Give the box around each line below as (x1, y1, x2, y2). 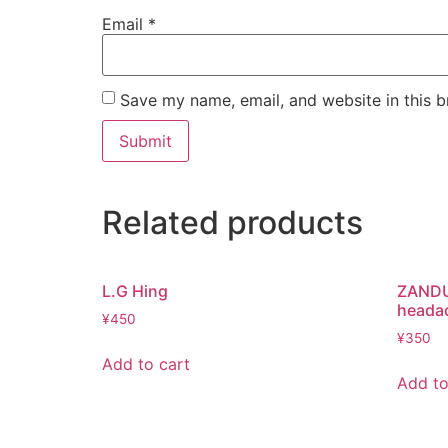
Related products (102, 203, 363, 243)
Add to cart (102, 354, 190, 375)
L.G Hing (102, 281, 168, 302)
